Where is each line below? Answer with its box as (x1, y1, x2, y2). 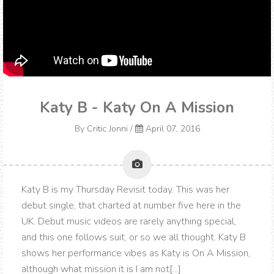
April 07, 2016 (145, 123, 200, 135)
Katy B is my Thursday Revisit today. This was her (21, 183, 229, 197)
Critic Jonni (86, 123, 128, 135)
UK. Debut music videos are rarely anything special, (21, 215, 236, 229)
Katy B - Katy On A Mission (40, 97, 234, 119)
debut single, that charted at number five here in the (21, 199, 241, 213)
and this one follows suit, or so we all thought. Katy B (21, 231, 246, 245)
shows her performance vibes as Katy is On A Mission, (21, 246, 250, 261)
